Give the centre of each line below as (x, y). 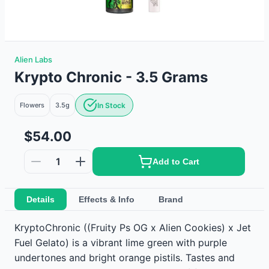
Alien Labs (33, 59)
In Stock (111, 105)
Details (41, 199)
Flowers (32, 105)
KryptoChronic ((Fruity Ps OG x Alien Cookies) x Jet (133, 228)
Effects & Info (107, 199)
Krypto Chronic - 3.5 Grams (111, 77)
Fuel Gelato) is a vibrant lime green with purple (121, 243)
